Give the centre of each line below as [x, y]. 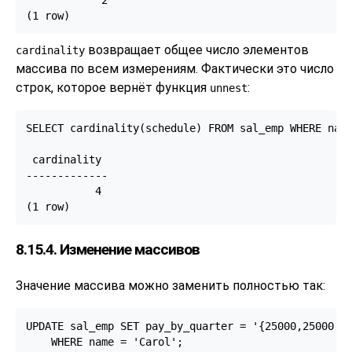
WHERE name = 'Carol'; [104, 342]
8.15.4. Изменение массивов [108, 249]
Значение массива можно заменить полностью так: [170, 286]
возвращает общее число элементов [197, 50]
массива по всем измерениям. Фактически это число [175, 69]
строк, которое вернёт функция [113, 88]
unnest [229, 88]
